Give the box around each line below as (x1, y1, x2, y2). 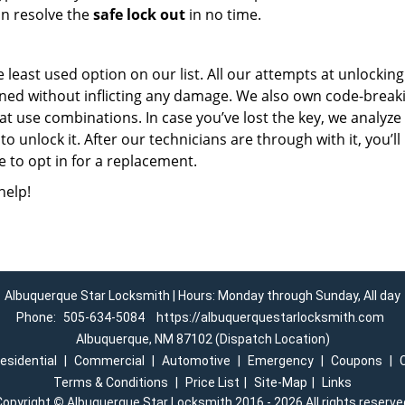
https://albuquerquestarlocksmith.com (156, 310, 384, 325)
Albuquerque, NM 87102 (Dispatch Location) (75, 332, 330, 346)
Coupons (330, 353, 382, 368)
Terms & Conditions (53, 375, 168, 390)
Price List (185, 375, 240, 390)
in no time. (185, 5, 261, 24)
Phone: (16, 310, 59, 325)
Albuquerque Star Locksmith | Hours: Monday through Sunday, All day (5, 288, 400, 303)
